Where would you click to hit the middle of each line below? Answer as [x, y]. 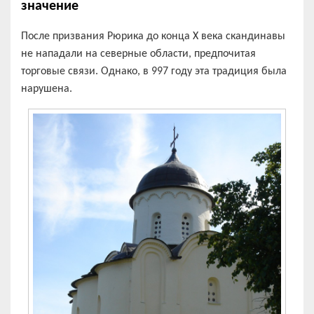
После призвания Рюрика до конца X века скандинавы [153, 36]
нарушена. [47, 89]
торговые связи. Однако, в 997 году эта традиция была [154, 71]
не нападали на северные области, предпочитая [138, 54]
